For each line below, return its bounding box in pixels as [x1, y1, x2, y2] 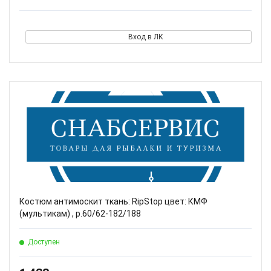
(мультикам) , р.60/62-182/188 [19, 209, 141, 218]
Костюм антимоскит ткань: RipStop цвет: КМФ [19, 197, 207, 206]
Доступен [28, 238, 60, 246]
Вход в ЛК [128, 33, 163, 41]
